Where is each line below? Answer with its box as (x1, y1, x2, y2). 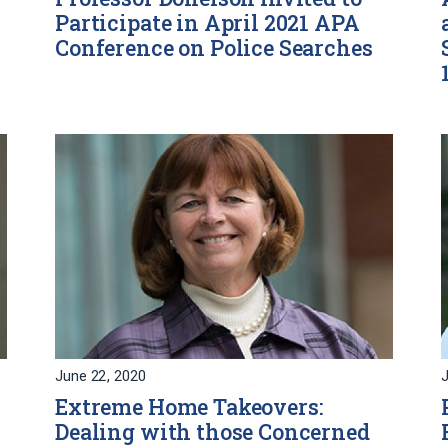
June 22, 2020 (55, 368, 146, 386)
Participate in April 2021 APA (55, 9, 360, 38)
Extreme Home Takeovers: (55, 393, 323, 422)
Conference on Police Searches (55, 34, 373, 63)
